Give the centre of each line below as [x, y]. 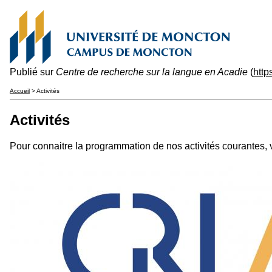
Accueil [20, 91]
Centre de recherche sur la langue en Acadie [152, 72]
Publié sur [33, 72]
